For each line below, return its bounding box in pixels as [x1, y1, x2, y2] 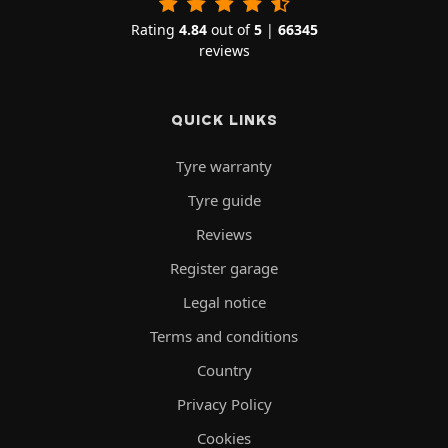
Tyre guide [187, 189, 261, 210]
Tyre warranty [176, 155, 272, 176]
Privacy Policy [176, 393, 272, 414]
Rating [130, 19, 179, 39]
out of [206, 19, 254, 39]
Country [196, 359, 252, 380]
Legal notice [182, 291, 266, 312]
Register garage [170, 257, 278, 278]
